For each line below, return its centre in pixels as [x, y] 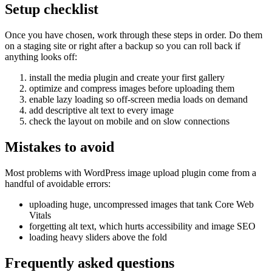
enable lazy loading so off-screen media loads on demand [138, 100]
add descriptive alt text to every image [101, 110]
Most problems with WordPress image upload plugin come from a [131, 172]
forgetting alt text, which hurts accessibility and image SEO [142, 226]
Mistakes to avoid [59, 147]
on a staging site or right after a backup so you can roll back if [123, 46]
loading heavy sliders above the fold [98, 237]
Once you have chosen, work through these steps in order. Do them [134, 35]
